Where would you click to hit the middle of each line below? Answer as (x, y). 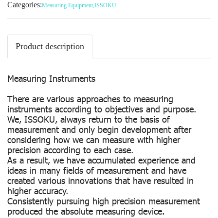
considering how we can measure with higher (94, 140)
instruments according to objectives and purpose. (102, 109)
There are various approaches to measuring (90, 99)
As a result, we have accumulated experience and (101, 160)
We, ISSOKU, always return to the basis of (89, 119)
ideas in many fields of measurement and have (97, 170)
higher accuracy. (38, 191)
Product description (50, 46)
